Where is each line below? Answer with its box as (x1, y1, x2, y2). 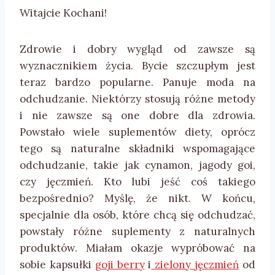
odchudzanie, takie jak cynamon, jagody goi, (20, 158, 255, 172)
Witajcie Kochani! (20, 6, 107, 20)
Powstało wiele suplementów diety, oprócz (20, 125, 255, 139)
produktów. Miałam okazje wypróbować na (20, 241, 255, 255)
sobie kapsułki (20, 258, 95, 271)
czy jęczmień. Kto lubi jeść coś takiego (20, 175, 255, 188)
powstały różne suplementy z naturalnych (20, 225, 255, 238)
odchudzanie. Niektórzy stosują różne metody (20, 92, 255, 106)
